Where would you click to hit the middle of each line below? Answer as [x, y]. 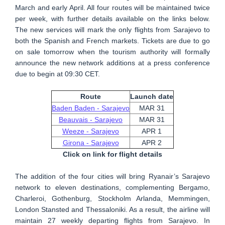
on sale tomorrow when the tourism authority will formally [113, 52]
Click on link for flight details [113, 154]
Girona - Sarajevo [91, 143]
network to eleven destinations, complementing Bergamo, [113, 188]
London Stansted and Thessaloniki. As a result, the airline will [113, 210]
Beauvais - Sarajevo [91, 120]
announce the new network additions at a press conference [113, 63]
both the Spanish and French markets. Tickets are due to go [113, 41]
